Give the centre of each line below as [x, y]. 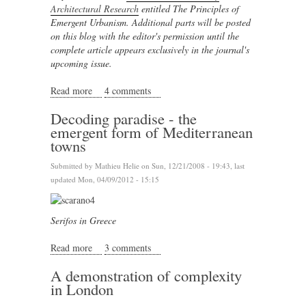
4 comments [128, 91]
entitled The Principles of [189, 9]
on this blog [73, 36]
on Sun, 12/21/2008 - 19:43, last [192, 166]
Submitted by [73, 166]
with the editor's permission [152, 36]
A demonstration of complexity [146, 275]
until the [223, 36]
